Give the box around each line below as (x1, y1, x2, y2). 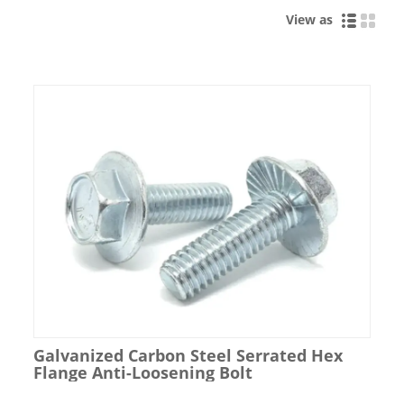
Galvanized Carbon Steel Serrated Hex (32, 344, 343, 366)
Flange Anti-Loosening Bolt (32, 361, 252, 383)
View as (286, 10, 340, 28)
